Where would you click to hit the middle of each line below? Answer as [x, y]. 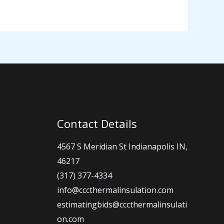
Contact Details [97, 123]
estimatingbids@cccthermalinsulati [122, 205]
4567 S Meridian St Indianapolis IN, [122, 147]
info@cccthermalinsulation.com [115, 190]
